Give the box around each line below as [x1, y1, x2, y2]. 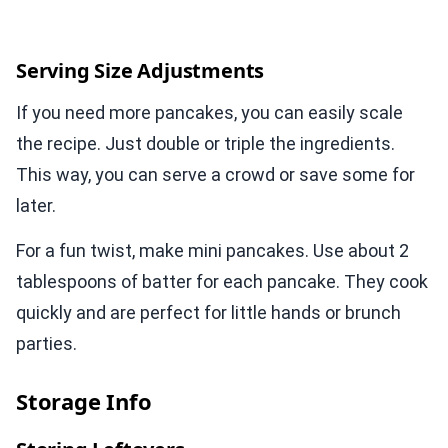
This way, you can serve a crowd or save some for [16, 164, 415, 186]
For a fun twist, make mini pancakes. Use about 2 [16, 240, 409, 262]
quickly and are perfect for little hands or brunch [16, 302, 401, 324]
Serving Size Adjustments [16, 57, 265, 85]
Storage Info [16, 386, 152, 417]
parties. [16, 333, 77, 355]
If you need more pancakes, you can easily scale [16, 102, 403, 124]
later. [16, 195, 56, 217]
